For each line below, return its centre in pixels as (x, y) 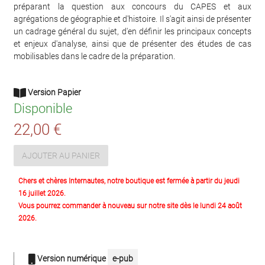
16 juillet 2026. (42, 194)
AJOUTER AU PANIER (61, 155)
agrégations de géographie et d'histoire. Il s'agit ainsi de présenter (132, 19)
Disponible (43, 109)
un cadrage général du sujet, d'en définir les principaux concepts (132, 32)
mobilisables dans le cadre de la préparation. (94, 56)
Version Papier (54, 93)
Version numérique (72, 259)
